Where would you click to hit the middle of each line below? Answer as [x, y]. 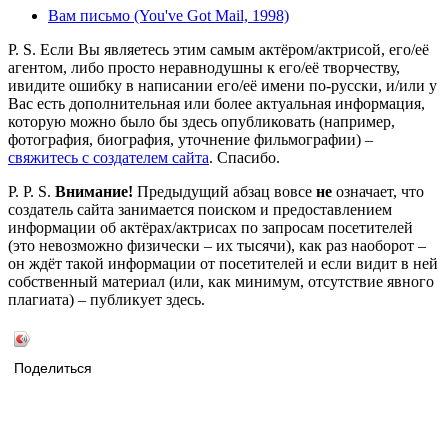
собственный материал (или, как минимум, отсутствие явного [221, 282]
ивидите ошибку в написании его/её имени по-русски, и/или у [222, 86]
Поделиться [53, 369]
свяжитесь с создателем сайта [108, 158]
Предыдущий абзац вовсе [224, 192]
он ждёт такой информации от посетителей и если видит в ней [223, 264]
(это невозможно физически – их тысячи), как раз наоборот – [217, 246]
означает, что [378, 192]
